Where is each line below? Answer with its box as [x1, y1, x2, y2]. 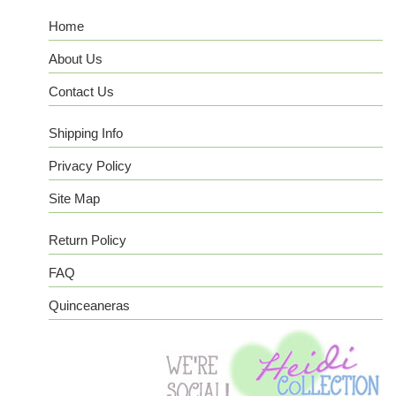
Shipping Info [49, 126, 123, 141]
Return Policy [49, 232, 126, 247]
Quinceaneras [49, 298, 130, 313]
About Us [49, 51, 103, 66]
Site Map [49, 191, 100, 206]
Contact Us [49, 84, 114, 99]
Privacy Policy [49, 158, 132, 173]
